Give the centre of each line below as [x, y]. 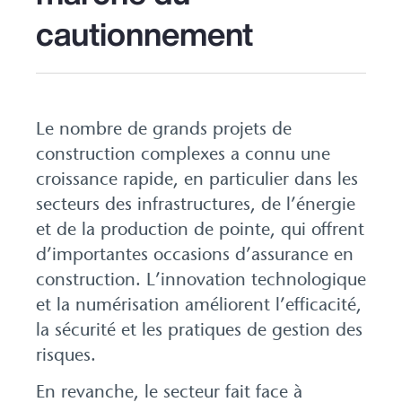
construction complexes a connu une [183, 153]
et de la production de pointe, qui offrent [200, 229]
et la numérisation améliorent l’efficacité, [199, 304]
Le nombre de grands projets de [164, 128]
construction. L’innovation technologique [201, 279]
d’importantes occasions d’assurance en [195, 254]
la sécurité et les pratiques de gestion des [199, 329]
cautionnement [144, 33]
